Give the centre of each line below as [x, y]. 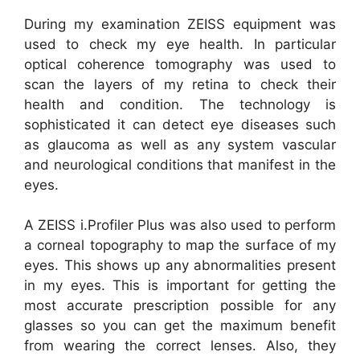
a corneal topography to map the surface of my [180, 245]
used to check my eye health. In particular [180, 44]
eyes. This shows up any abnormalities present [180, 266]
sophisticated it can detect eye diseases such [180, 124]
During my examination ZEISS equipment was [180, 24]
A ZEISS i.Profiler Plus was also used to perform [180, 225]
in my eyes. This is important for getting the [180, 286]
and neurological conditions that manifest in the [180, 164]
